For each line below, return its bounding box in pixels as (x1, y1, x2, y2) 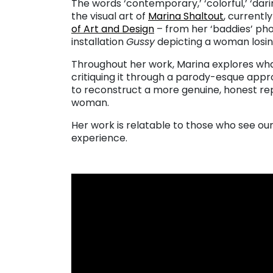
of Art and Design (71, 21, 154, 36)
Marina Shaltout (148, 9, 224, 23)
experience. (71, 130, 127, 145)
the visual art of (71, 9, 148, 23)
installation (71, 34, 126, 49)
